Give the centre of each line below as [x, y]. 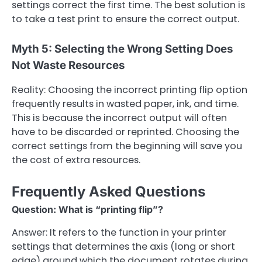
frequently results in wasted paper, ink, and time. [125, 104]
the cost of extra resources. [76, 160]
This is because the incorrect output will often [119, 118]
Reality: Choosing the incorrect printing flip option [130, 89]
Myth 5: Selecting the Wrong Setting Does [122, 49]
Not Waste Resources [68, 65]
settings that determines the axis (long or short [123, 246]
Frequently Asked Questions [108, 191]
